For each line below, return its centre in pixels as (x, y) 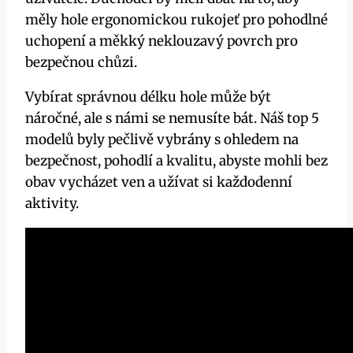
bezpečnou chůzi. (81, 63)
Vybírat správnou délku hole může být (148, 97)
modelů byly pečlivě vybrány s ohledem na (162, 140)
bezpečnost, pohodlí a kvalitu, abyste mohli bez (176, 161)
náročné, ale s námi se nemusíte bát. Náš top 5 (172, 119)
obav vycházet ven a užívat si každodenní (159, 182)
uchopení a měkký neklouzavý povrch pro (162, 41)
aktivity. (52, 204)
